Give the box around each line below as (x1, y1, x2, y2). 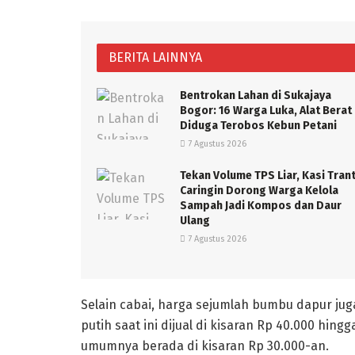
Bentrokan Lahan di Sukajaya (180, 89, 331, 103)
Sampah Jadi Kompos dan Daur (180, 199, 342, 213)
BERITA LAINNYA (109, 50, 202, 66)
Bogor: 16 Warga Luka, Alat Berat (180, 104, 352, 118)
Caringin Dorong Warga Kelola (180, 184, 338, 198)
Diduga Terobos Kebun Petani (180, 119, 337, 133)
